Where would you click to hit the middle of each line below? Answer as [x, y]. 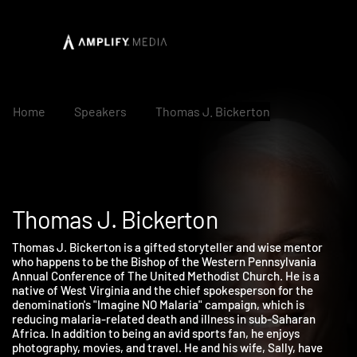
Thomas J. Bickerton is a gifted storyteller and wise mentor [176, 260]
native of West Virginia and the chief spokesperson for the [171, 305]
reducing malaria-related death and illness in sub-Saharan [173, 335]
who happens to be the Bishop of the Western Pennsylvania [173, 275]
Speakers [100, 111]
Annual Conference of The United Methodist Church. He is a [175, 290]
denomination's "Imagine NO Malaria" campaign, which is [167, 320]
